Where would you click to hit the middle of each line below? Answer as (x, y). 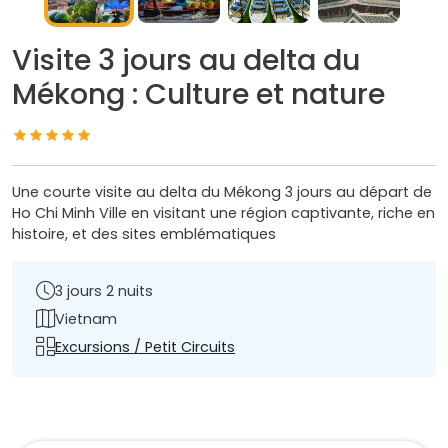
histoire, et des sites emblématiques (144, 234)
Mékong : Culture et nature (198, 94)
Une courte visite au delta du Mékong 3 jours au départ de (222, 192)
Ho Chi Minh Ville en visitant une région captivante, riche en (223, 213)
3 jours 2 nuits (104, 290)
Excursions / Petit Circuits (145, 346)
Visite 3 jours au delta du (186, 60)
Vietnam (86, 318)
